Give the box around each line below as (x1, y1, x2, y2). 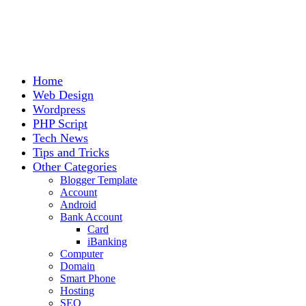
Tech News (33, 131, 88, 145)
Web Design (33, 88, 94, 102)
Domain (60, 260, 95, 272)
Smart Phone (60, 273, 115, 284)
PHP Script (33, 117, 87, 130)
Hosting (60, 285, 94, 296)
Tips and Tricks (33, 145, 109, 159)
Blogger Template (60, 174, 137, 186)
